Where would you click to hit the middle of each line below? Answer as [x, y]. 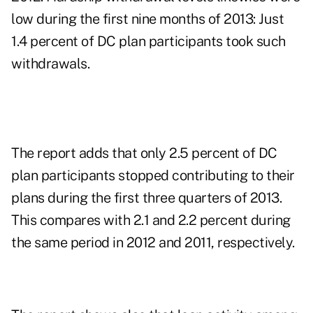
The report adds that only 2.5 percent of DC [144, 153]
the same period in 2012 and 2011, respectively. [153, 243]
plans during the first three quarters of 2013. [146, 198]
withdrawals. [50, 64]
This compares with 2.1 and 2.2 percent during [151, 220]
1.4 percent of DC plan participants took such [148, 42]
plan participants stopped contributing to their [153, 176]
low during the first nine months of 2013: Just [147, 19]
